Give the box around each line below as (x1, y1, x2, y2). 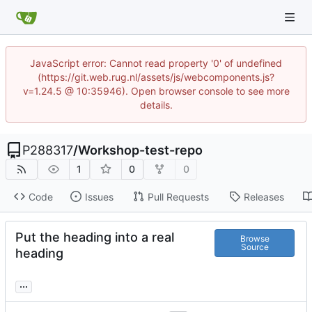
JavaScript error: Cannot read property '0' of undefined (30, 57, 282, 69)
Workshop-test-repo (78, 143, 203, 157)
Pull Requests (147, 190, 209, 203)
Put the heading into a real (15, 230, 174, 245)
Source (240, 242, 269, 253)
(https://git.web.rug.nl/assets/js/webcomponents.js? (38, 71, 274, 83)
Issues (84, 190, 114, 203)
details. (139, 99, 173, 111)
